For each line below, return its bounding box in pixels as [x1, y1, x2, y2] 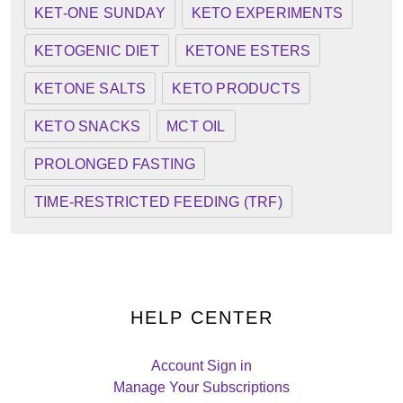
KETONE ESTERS [184, 42, 311, 59]
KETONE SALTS [34, 80, 147, 97]
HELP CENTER [130, 308, 273, 328]
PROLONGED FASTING [34, 156, 196, 173]
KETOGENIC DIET [34, 42, 159, 59]
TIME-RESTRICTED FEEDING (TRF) [34, 193, 282, 210]
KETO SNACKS [34, 118, 141, 135]
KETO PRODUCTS [172, 80, 301, 97]
